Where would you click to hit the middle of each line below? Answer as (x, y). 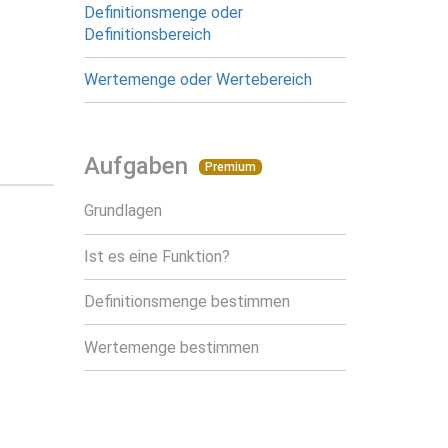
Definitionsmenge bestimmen (186, 302)
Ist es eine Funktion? (156, 256)
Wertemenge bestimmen (171, 347)
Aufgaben (138, 166)
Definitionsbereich (147, 34)
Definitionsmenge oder (163, 12)
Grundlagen (122, 211)
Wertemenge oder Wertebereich (197, 80)
